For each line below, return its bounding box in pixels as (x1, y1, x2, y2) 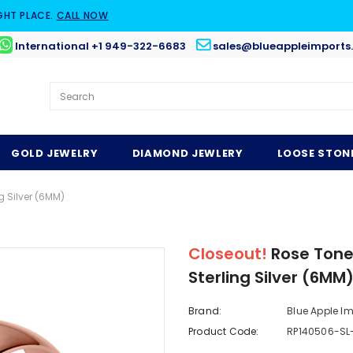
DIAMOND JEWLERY (132, 146, 243, 162)
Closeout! (188, 243, 271, 266)
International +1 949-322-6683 (15, 39, 186, 54)
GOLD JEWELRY (10, 146, 98, 162)
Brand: (188, 304, 222, 318)
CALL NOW (56, 9, 109, 22)
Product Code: (188, 325, 259, 339)
